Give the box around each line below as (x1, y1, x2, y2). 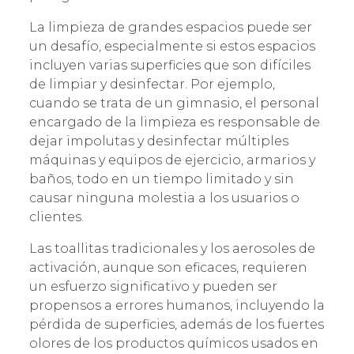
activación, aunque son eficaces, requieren (29, 259, 307, 275)
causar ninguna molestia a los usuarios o (29, 190, 299, 205)
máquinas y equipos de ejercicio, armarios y (29, 152, 315, 168)
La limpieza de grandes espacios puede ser (29, 19, 312, 35)
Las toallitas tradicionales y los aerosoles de (29, 240, 315, 256)
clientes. (29, 209, 84, 224)
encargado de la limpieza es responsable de (29, 114, 320, 130)
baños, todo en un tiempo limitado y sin (29, 171, 294, 186)
